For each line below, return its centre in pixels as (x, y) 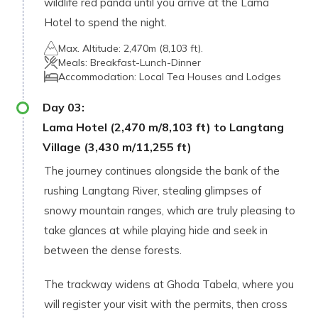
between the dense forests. (113, 250)
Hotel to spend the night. (105, 22)
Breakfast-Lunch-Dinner (146, 62)
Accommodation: (99, 77)
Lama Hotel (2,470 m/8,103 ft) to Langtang (163, 127)
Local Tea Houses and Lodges (210, 77)
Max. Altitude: (91, 48)
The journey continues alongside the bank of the (162, 171)
